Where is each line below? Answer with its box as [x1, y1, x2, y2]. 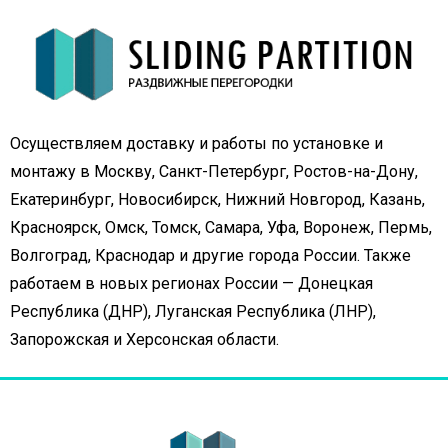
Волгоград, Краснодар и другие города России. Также [10, 246, 411, 266]
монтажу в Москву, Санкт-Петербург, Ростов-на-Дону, [10, 162, 418, 182]
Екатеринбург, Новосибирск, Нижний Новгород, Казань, [10, 190, 425, 210]
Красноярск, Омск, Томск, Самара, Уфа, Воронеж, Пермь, [10, 218, 432, 238]
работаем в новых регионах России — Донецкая [10, 274, 373, 294]
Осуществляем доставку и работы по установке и [10, 134, 383, 154]
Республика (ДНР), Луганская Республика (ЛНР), [10, 302, 376, 322]
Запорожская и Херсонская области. [10, 330, 279, 350]
